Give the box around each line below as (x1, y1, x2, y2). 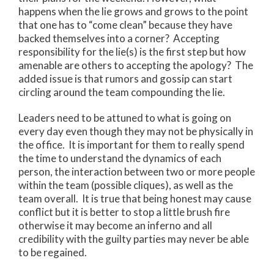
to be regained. (18, 246, 87, 259)
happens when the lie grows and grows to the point (18, 4, 248, 18)
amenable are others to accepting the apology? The (18, 58, 253, 72)
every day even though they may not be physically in (18, 125, 253, 138)
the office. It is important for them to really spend (18, 138, 245, 152)
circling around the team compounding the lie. (18, 85, 225, 98)
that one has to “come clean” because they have (18, 18, 232, 31)
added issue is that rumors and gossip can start (18, 72, 232, 85)
